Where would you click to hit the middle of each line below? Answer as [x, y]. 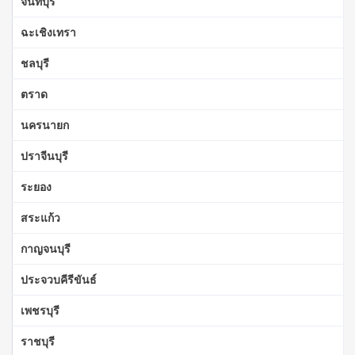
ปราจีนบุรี [44, 155]
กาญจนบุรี [46, 248]
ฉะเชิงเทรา [48, 32]
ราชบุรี [38, 341]
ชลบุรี [35, 63]
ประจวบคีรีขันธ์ [59, 279]
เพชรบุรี [40, 310]
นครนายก [45, 124]
